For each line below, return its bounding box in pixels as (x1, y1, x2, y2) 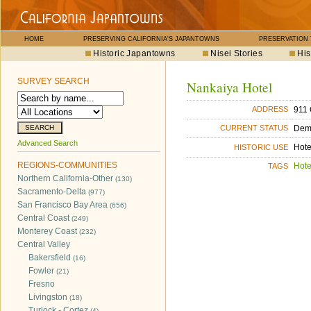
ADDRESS (252, 105, 289, 114)
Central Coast (17, 213, 72, 223)
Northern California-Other (17, 174, 115, 183)
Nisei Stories (210, 49, 263, 58)
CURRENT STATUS (220, 124, 289, 133)
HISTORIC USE (234, 142, 289, 151)
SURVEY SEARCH (17, 76, 90, 86)
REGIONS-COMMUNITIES (17, 160, 117, 170)
